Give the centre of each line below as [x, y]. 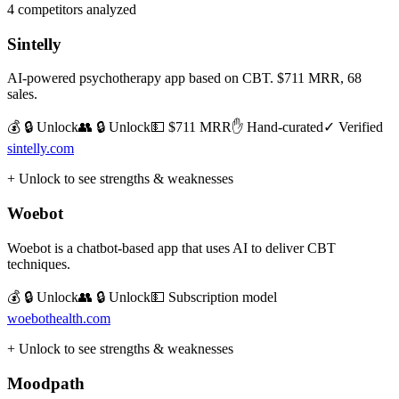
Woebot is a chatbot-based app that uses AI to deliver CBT [171, 248]
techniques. [39, 264]
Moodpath [46, 383]
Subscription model [223, 297]
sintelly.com [41, 149]
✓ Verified [353, 127]
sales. [22, 94]
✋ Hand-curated [277, 127]
